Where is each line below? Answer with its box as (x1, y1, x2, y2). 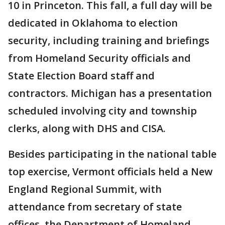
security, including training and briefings (8, 34, 209, 48)
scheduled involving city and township (8, 104, 197, 118)
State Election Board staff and (8, 69, 155, 83)
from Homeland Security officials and (8, 51, 191, 65)
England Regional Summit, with (8, 182, 162, 196)
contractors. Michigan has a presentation (8, 86, 212, 100)
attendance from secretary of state (8, 200, 182, 214)
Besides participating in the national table (8, 147, 216, 161)
